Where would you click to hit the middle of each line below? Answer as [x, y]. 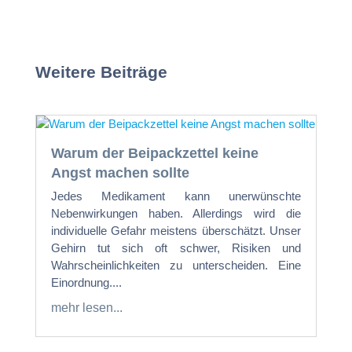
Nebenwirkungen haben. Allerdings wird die [176, 214]
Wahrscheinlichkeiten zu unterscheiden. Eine [176, 266]
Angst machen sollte [120, 173]
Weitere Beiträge [101, 72]
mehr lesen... [86, 308]
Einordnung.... [86, 283]
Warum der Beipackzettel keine [154, 154]
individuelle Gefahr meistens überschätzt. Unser [176, 231]
